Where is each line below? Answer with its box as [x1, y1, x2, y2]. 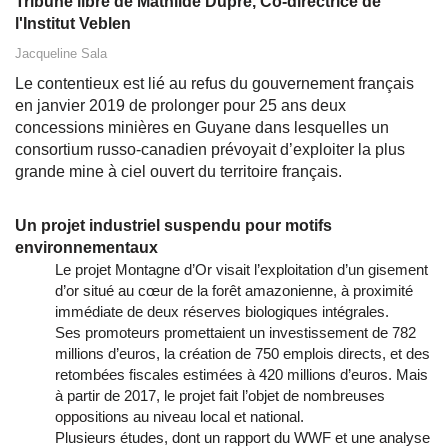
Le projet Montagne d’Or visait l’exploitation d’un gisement [55, 261, 428, 279]
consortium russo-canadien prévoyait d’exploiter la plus [15, 141, 405, 159]
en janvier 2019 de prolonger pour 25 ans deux [15, 97, 346, 115]
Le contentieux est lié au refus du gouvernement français [15, 75, 414, 93]
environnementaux [15, 239, 158, 257]
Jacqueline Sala [15, 46, 107, 62]
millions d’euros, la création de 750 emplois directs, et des [55, 345, 430, 363]
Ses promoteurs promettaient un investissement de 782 [55, 324, 416, 342]
